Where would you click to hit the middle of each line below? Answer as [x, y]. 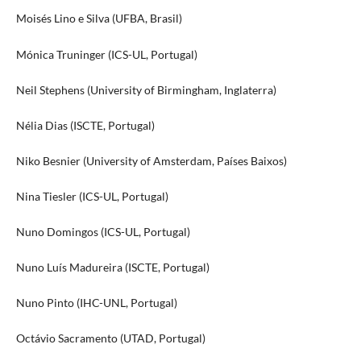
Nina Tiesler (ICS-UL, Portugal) [92, 196]
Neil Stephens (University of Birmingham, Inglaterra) [146, 89]
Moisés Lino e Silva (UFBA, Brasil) [99, 19]
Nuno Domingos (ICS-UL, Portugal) [103, 231]
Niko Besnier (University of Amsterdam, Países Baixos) [151, 160]
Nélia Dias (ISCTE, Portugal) [85, 125]
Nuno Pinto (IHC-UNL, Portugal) [96, 302]
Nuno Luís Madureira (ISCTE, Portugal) [112, 267]
